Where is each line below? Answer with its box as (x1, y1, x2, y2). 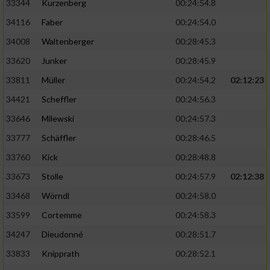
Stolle (42, 171, 63, 182)
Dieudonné (42, 229, 83, 240)
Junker (42, 55, 67, 66)
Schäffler (42, 133, 76, 143)
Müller (42, 75, 65, 86)
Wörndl (42, 190, 69, 201)
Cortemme (42, 210, 82, 221)
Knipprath (42, 248, 80, 259)
